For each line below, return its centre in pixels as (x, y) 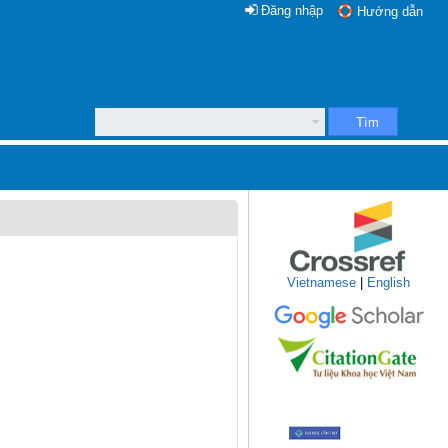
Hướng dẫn (390, 11)
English (388, 282)
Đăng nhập (292, 10)
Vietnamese (321, 282)
